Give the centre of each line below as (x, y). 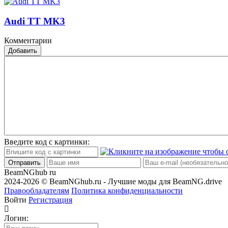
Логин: (16, 218)
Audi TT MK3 (35, 21)
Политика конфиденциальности (127, 191)
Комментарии (28, 41)
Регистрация (50, 200)
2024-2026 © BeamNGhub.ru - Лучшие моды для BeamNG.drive (113, 182)
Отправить (24, 163)
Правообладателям (37, 191)
